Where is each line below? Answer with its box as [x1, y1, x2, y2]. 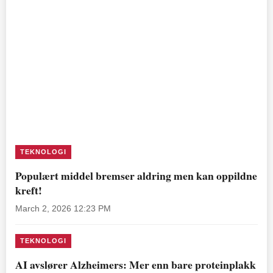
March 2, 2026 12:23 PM [15, 204, 111, 214]
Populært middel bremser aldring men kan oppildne [15, 168, 257, 184]
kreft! [15, 182, 42, 199]
